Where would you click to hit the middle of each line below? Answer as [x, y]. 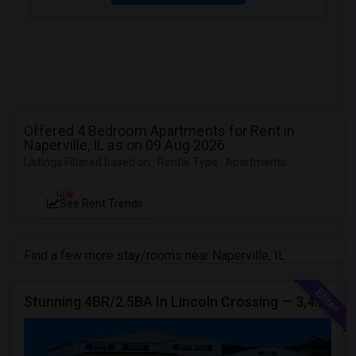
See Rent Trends [101, 203]
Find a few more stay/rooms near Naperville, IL [155, 255]
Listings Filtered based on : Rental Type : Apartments [155, 162]
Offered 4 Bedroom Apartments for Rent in [160, 131]
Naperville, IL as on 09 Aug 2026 [125, 145]
